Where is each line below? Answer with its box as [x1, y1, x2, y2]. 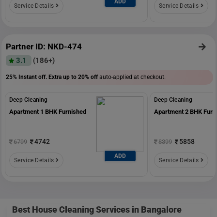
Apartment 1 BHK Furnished [9, 108, 86, 115]
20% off [78, 73, 98, 80]
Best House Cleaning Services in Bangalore [12, 204, 182, 215]
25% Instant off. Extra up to [6, 73, 78, 80]
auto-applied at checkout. [98, 73, 166, 80]
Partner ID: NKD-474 [6, 41, 82, 51]
